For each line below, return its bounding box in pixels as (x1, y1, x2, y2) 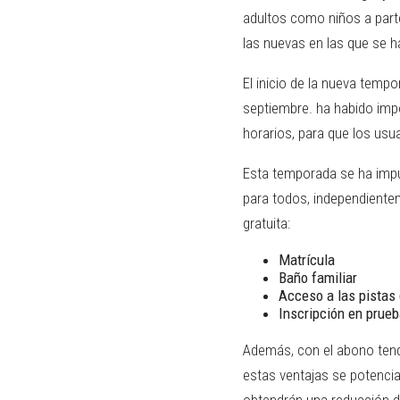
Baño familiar (279, 269, 357, 287)
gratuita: (243, 214, 290, 233)
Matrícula (279, 251, 335, 270)
